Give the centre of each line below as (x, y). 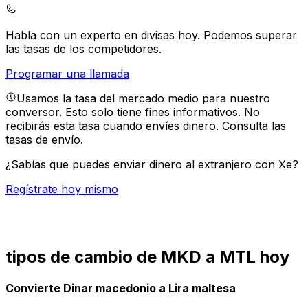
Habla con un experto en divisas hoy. (104, 35)
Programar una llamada (67, 74)
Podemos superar (250, 35)
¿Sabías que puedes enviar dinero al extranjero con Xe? (152, 165)
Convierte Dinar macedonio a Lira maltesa (121, 288)
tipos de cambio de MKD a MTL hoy (147, 256)
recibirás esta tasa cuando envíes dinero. (114, 126)
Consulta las (254, 126)
